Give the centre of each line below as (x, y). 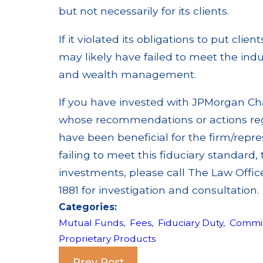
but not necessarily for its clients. (144, 11)
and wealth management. (128, 74)
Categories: (89, 207)
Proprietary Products (107, 239)
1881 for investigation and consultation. (159, 190)
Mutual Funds (91, 223)
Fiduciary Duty (191, 223)
